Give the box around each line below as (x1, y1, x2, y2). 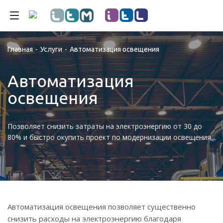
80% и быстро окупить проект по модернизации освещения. (7, 132, 213, 142)
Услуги (40, 45, 62, 53)
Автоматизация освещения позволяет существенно (7, 202, 196, 212)
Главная (7, 45, 33, 53)
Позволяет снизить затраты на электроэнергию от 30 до (7, 121, 202, 131)
